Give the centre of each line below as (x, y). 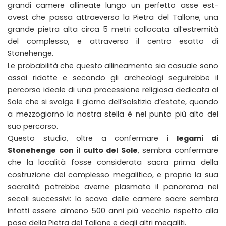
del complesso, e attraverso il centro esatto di (113, 42)
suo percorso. (33, 126)
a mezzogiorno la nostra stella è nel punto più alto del (113, 114)
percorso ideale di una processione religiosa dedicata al (113, 90)
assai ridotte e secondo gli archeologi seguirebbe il (113, 78)
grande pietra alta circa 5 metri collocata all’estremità (113, 30)
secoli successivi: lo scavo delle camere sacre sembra (113, 199)
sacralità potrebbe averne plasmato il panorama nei (113, 187)
